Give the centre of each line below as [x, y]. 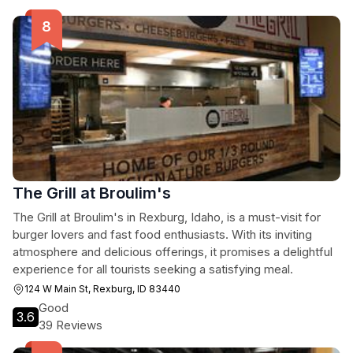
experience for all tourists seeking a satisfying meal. [153, 269]
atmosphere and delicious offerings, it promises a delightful [173, 252]
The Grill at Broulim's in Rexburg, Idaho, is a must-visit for [167, 217]
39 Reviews [71, 325]
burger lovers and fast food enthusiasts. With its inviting [162, 234]
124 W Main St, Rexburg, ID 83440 [102, 289]
